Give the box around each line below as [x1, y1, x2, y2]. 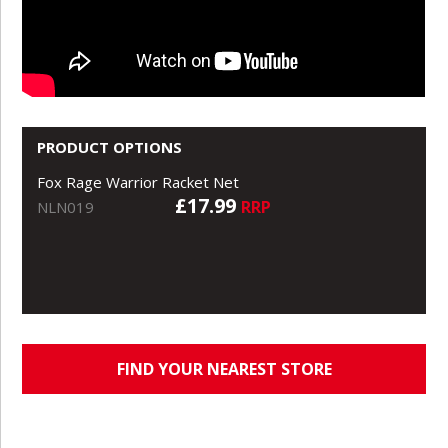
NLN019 [37, 196, 95, 217]
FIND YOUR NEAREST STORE [116, 357, 332, 380]
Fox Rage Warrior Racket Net [37, 171, 240, 192]
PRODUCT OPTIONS [37, 136, 183, 157]
